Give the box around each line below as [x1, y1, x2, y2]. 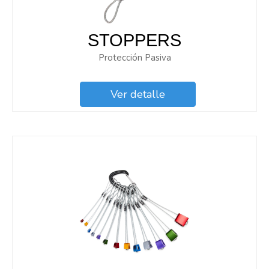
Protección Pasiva [98, 52, 171, 64]
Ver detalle [110, 87, 165, 102]
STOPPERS [88, 31, 181, 50]
